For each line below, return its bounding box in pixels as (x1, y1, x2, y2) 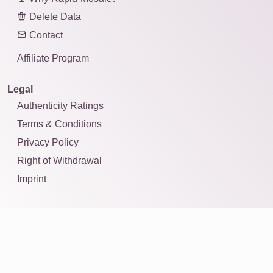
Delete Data (27, 12, 81, 23)
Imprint (17, 174, 46, 185)
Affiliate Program (17, 53, 89, 64)
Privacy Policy (17, 137, 79, 148)
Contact (27, 30, 63, 41)
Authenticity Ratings (17, 101, 104, 112)
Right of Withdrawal (17, 155, 102, 166)
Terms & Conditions (17, 119, 102, 130)
